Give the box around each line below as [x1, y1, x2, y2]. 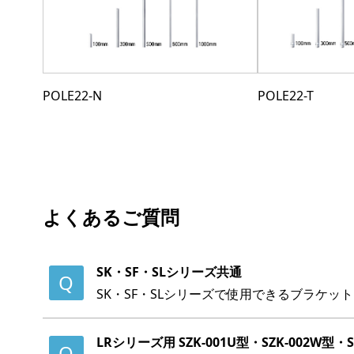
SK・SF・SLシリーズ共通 [96, 262, 242, 281]
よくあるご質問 [42, 203, 179, 230]
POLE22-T [257, 86, 314, 104]
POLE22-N [42, 86, 102, 104]
